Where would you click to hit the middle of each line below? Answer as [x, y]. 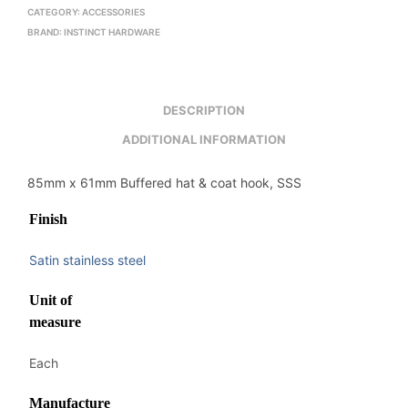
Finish [48, 219]
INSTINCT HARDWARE [112, 31]
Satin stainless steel [87, 260]
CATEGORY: [55, 11]
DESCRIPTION [204, 111]
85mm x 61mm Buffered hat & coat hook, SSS [164, 182]
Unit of [51, 300]
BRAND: [46, 31]
